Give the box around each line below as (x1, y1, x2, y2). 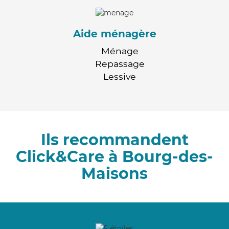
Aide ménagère (73, 27, 156, 40)
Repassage (95, 58, 145, 69)
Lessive (103, 71, 136, 82)
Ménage (101, 45, 139, 56)
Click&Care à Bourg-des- (16, 147, 213, 166)
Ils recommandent (40, 130, 189, 149)
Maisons (81, 164, 148, 183)
